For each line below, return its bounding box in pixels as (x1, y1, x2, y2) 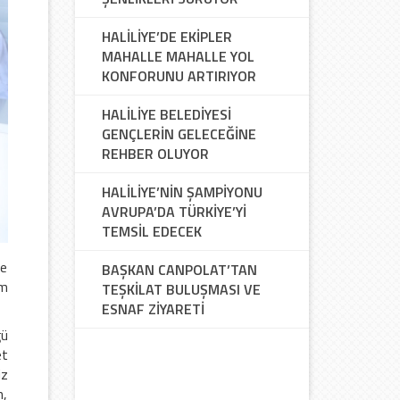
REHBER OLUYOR (101, 143, 209, 164)
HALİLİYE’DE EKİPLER (101, 26, 232, 47)
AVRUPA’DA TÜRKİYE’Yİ (101, 201, 246, 222)
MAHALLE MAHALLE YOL (101, 46, 254, 67)
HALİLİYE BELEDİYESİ (101, 104, 231, 125)
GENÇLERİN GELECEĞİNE (101, 123, 256, 145)
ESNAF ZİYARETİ (101, 298, 204, 320)
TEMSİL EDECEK (101, 221, 202, 242)
